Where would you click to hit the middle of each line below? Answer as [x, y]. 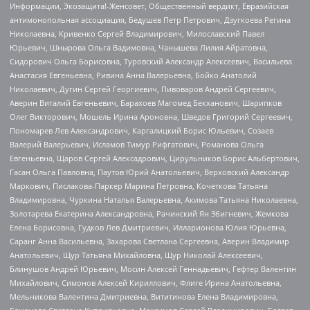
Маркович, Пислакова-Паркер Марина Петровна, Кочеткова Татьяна [139, 185]
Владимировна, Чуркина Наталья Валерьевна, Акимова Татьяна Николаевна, [154, 199]
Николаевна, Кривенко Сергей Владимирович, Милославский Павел [137, 33]
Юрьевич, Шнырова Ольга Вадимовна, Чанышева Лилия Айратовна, [139, 47]
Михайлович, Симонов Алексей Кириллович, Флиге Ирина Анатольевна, [146, 282]
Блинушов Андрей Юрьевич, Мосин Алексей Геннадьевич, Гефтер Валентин [153, 268]
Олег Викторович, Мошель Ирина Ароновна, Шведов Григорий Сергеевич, [151, 116]
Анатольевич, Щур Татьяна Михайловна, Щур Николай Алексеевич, [136, 255]
